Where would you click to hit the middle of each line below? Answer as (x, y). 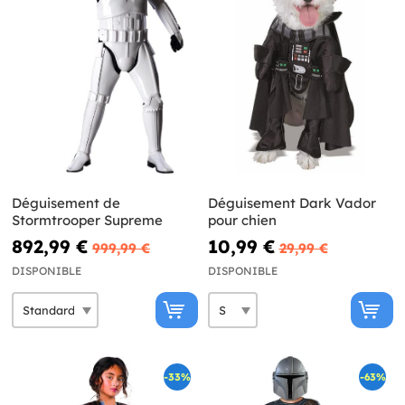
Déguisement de (66, 203)
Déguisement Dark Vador (292, 203)
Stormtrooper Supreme (87, 221)
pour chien (242, 221)
